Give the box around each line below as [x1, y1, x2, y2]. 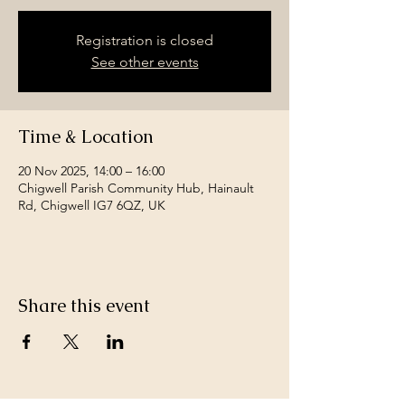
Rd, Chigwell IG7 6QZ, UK [18, 197, 165, 213]
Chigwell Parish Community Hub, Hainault [18, 180, 254, 196]
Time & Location [18, 125, 154, 148]
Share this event [18, 294, 150, 317]
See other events [90, 53, 199, 71]
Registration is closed [76, 32, 213, 49]
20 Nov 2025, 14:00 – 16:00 [18, 163, 165, 179]
